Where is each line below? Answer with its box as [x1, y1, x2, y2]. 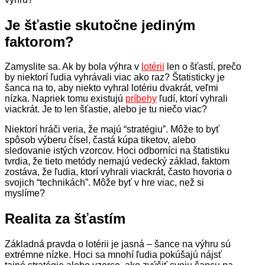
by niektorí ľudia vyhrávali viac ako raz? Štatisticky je [5, 72, 225, 83]
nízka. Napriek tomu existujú [5, 93, 125, 104]
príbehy [125, 93, 157, 104]
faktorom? [5, 33, 74, 50]
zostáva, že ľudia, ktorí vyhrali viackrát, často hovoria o [5, 167, 232, 177]
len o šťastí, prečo [164, 62, 241, 72]
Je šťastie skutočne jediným [5, 17, 195, 33]
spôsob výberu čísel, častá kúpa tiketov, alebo [5, 135, 196, 146]
